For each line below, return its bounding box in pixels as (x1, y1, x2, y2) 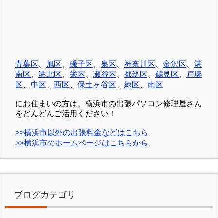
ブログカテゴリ (14, 190, 75, 200)
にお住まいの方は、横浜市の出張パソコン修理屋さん (15, 99, 202, 108)
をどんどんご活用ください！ (15, 109, 116, 118)
